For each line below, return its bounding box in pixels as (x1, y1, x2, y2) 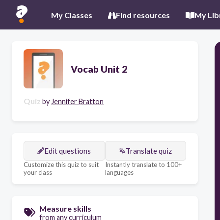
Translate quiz (126, 146, 172, 155)
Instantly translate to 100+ (105, 161, 182, 168)
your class (24, 168, 52, 176)
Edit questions (44, 146, 91, 155)
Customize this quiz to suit (24, 161, 99, 168)
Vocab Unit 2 (71, 63, 127, 75)
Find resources (116, 10, 170, 20)
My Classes (51, 10, 92, 20)
